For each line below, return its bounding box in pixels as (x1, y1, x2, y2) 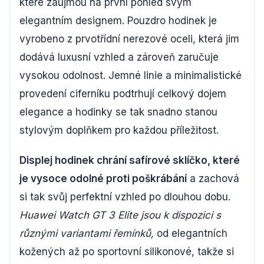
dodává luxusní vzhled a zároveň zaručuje (19, 51, 219, 63)
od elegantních (154, 227, 227, 239)
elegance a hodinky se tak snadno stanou (19, 105, 217, 118)
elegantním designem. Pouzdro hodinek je (19, 14, 217, 27)
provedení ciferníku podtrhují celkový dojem (19, 87, 226, 100)
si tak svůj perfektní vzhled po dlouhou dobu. (19, 190, 230, 203)
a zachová (187, 172, 239, 184)
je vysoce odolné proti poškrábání (19, 172, 187, 184)
